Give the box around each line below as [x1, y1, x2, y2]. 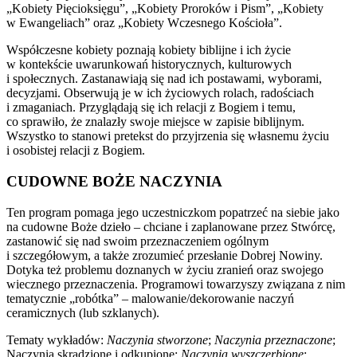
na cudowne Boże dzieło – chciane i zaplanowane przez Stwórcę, [6, 219, 335, 233]
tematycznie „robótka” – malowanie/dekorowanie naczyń [6, 291, 294, 305]
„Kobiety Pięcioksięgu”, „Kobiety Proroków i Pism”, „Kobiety [6, 2, 324, 16]
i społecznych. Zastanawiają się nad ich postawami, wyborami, [6, 72, 322, 86]
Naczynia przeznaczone [214, 332, 332, 347]
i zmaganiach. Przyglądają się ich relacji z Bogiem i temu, [6, 100, 296, 115]
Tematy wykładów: [6, 332, 107, 347]
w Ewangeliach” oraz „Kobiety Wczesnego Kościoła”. [6, 16, 282, 30]
